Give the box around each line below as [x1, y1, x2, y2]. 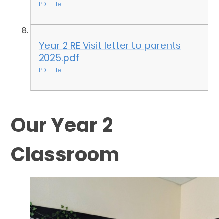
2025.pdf [39, 51, 80, 65]
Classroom [11, 140, 120, 168]
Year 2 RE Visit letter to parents [39, 39, 181, 52]
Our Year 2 [11, 111, 113, 139]
